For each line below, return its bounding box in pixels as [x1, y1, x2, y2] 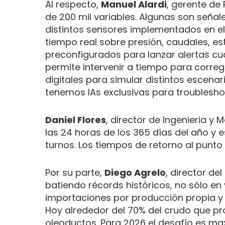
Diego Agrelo [104, 166, 166, 179]
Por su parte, [45, 166, 104, 179]
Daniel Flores [45, 113, 106, 126]
